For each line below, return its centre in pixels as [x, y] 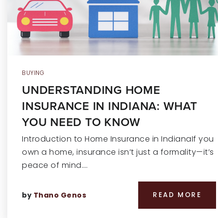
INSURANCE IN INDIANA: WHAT [110, 106]
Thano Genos [60, 195]
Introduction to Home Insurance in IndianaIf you [118, 139]
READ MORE [177, 195]
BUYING [33, 73]
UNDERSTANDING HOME [91, 90]
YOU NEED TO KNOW [81, 122]
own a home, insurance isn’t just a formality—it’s [118, 152]
